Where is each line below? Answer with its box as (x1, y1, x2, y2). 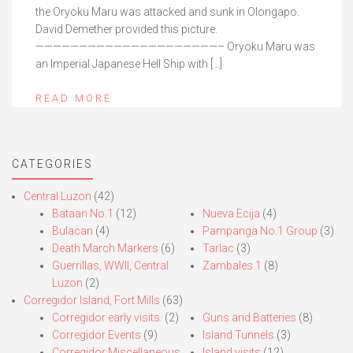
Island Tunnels (202, 328, 274, 341)
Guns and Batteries (202, 310, 296, 324)
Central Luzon (24, 189, 91, 203)
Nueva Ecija (202, 206, 260, 220)
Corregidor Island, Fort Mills (24, 293, 160, 307)
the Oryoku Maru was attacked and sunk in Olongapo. (35, 5, 299, 18)
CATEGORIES (12, 157, 93, 170)
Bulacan (52, 224, 93, 237)
